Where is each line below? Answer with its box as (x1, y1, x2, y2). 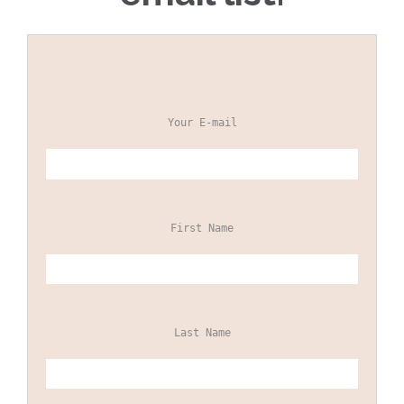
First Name (170, 221, 234, 234)
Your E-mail (167, 116, 237, 130)
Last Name (173, 326, 231, 339)
